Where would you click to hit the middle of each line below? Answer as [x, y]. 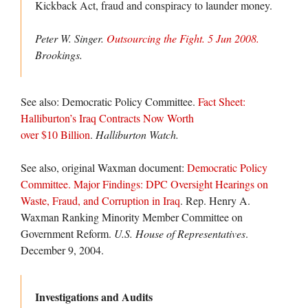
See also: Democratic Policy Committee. [109, 102]
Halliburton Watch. [137, 135]
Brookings [57, 55]
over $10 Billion [55, 135]
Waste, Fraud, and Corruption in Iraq [100, 201]
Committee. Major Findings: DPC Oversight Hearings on [144, 184]
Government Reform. [67, 234]
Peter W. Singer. [71, 38]
